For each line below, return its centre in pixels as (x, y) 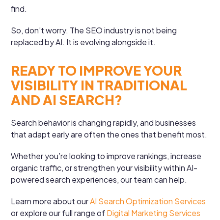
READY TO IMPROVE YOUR (96, 70)
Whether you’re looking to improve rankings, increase (106, 156)
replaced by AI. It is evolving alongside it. (83, 42)
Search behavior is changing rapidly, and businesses (104, 122)
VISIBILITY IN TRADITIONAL (99, 85)
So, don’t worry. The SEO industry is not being (94, 30)
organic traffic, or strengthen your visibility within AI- (104, 167)
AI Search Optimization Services (148, 201)
